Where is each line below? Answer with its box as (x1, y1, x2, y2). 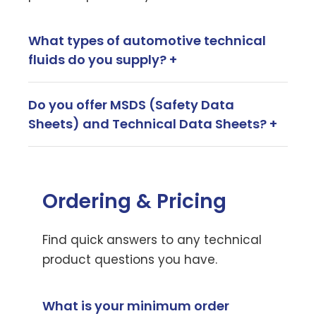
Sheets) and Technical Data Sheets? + (28, 115, 277, 133)
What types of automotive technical (28, 32, 266, 49)
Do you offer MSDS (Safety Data (28, 96, 234, 114)
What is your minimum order (42, 297, 229, 315)
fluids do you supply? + (28, 51, 177, 68)
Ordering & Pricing (42, 188, 226, 215)
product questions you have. (42, 251, 217, 268)
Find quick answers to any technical (42, 231, 262, 248)
